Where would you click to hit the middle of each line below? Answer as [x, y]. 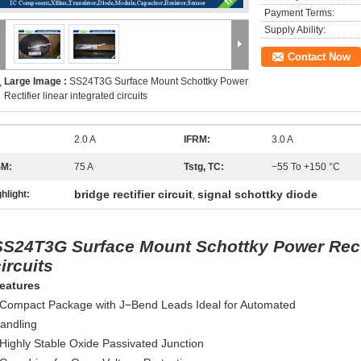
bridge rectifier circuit [133, 194]
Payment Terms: [299, 13]
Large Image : [37, 81]
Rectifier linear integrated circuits [76, 96]
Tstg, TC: [204, 167]
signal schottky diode [257, 194]
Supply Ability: [295, 30]
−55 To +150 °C [306, 167]
